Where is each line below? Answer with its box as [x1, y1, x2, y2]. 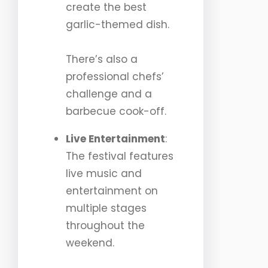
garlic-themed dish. [66, 17, 169, 32]
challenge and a [66, 87, 152, 102]
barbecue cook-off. [66, 104, 166, 119]
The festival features [66, 149, 173, 164]
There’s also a [66, 52, 138, 67]
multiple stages [66, 201, 147, 216]
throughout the [66, 218, 145, 233]
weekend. [66, 236, 114, 251]
